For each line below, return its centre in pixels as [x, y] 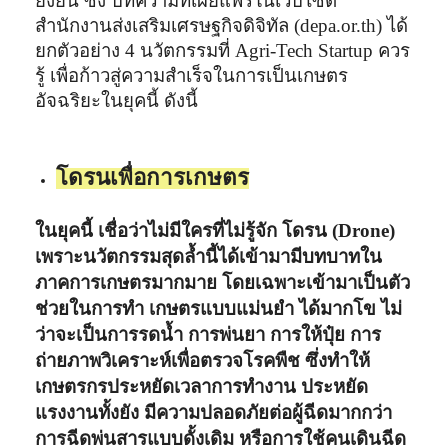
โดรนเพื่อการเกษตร [153, 177]
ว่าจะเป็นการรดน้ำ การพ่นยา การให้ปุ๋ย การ [208, 334]
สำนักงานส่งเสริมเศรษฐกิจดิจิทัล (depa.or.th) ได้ [222, 25]
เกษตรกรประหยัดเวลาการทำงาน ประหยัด [202, 386]
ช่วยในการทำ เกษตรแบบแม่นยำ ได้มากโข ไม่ [219, 308]
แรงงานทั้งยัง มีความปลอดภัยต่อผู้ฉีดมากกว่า [214, 412]
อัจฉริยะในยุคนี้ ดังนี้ [117, 100]
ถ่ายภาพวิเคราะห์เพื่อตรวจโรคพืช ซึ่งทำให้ [203, 360]
